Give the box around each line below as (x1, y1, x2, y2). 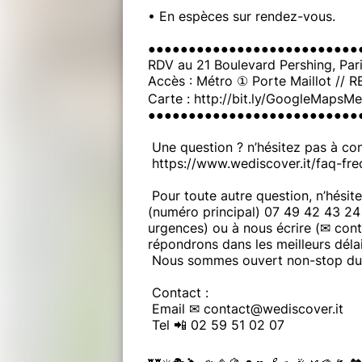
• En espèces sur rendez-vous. (148, 7, 339, 24)
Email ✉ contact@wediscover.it (148, 300, 343, 317)
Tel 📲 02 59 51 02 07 (148, 316, 284, 333)
